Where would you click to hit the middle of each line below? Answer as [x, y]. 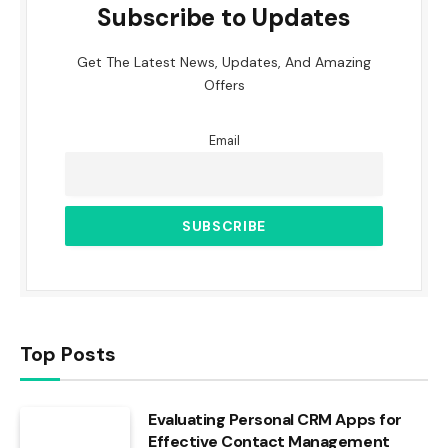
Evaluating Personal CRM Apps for [275, 419]
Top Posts [68, 353]
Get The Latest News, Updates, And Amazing [224, 61]
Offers [224, 84]
